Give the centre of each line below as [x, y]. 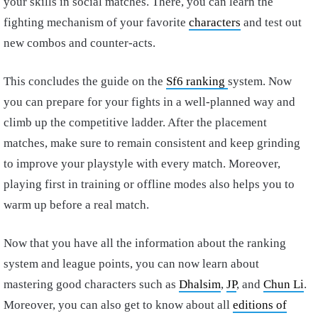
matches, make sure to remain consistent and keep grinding [152, 143]
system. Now [260, 82]
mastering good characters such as [91, 285]
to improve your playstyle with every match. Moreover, [142, 164]
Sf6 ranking [197, 82]
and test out [271, 23]
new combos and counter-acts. [79, 43]
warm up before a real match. [76, 205]
